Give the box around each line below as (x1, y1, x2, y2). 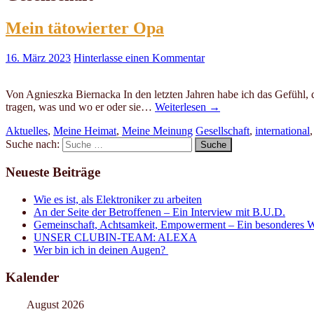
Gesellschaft (196, 124, 250, 137)
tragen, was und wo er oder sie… (6, 100, 155, 113)
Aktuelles (6, 124, 48, 137)
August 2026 (27, 298, 84, 310)
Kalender (6, 269, 59, 285)
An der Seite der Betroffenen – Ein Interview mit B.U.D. (34, 206, 285, 219)
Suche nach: (6, 137, 60, 150)
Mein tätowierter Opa (6, 18, 164, 37)
